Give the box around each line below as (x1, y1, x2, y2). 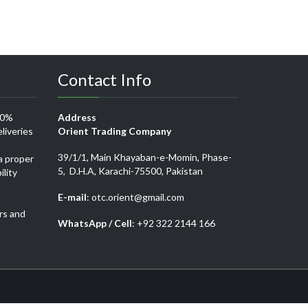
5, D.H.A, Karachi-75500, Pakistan (57, 165, 203, 177)
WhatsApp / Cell (57, 217, 132, 230)
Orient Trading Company (57, 125, 171, 137)
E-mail (57, 191, 87, 203)
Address (57, 111, 96, 124)
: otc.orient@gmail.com (86, 191, 184, 203)
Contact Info (57, 69, 151, 89)
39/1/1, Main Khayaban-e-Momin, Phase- (57, 151, 232, 164)
